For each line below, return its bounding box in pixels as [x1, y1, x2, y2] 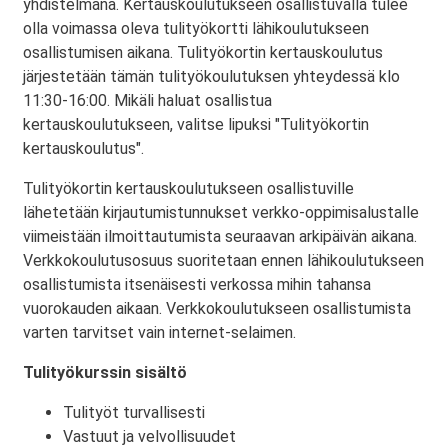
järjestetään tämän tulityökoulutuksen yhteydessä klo [23, 67, 400, 86]
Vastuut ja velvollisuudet [63, 427, 236, 446]
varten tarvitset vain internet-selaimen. [23, 323, 296, 342]
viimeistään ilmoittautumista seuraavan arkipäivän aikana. [23, 227, 417, 246]
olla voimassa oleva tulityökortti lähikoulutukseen [23, 19, 369, 38]
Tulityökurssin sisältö [23, 363, 187, 382]
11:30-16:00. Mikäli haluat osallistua [23, 91, 272, 110]
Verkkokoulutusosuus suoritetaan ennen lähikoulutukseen [23, 251, 424, 270]
